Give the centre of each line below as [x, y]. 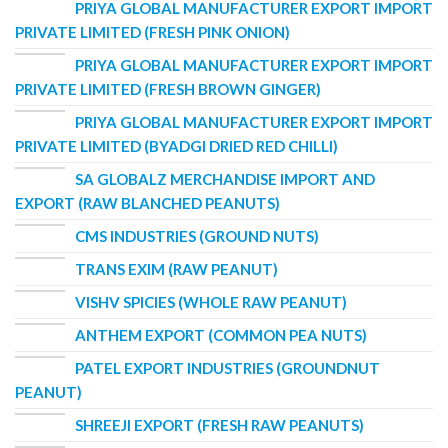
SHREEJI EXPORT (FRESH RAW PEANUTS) [219, 424]
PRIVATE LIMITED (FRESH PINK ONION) [152, 31]
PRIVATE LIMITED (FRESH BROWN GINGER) [168, 88]
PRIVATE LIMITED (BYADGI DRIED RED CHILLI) [176, 145]
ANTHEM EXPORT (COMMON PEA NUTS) [221, 334]
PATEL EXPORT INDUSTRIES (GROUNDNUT [227, 367]
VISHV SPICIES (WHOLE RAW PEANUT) [211, 301]
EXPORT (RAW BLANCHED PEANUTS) [147, 202]
